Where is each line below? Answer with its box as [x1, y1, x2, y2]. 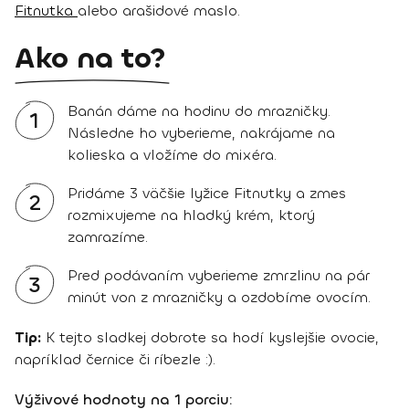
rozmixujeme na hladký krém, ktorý [68, 205, 315, 225]
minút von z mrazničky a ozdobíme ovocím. [68, 288, 371, 308]
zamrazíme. [68, 227, 148, 247]
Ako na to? [15, 39, 166, 79]
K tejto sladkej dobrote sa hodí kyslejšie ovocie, [41, 328, 379, 348]
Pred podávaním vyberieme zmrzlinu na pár [68, 266, 370, 286]
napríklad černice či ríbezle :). [15, 350, 215, 370]
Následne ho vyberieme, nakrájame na [68, 123, 335, 143]
